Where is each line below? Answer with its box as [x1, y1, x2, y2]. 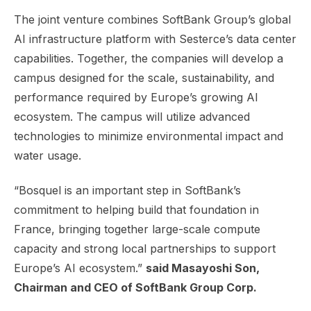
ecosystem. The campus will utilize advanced [14, 109, 250, 124]
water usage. [14, 148, 81, 162]
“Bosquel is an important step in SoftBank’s [14, 183, 241, 197]
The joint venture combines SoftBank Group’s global [14, 12, 291, 26]
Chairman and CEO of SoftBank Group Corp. [14, 280, 257, 294]
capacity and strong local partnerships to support [14, 241, 276, 255]
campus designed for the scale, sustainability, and [14, 70, 274, 85]
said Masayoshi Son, [146, 260, 260, 275]
